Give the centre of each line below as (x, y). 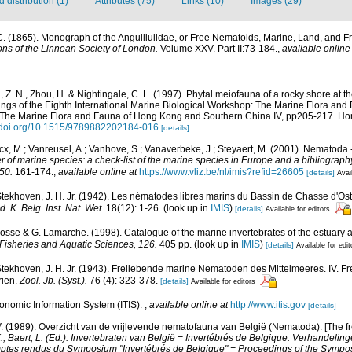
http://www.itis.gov (268, 304)
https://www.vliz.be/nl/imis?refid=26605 (222, 172)
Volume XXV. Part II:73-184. (218, 48)
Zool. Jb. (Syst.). (53, 280)
